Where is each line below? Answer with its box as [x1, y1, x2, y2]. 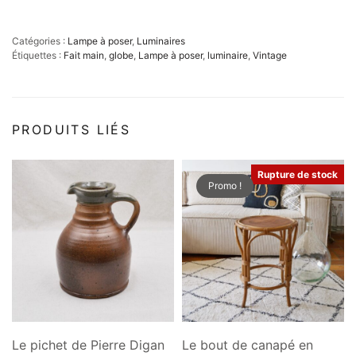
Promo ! [208, 180, 242, 192]
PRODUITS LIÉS [12, 122, 131, 138]
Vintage [253, 49, 287, 62]
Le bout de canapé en [182, 337, 313, 354]
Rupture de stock [257, 168, 338, 181]
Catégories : [12, 35, 68, 48]
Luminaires [137, 35, 185, 48]
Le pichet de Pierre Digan [12, 337, 164, 354]
